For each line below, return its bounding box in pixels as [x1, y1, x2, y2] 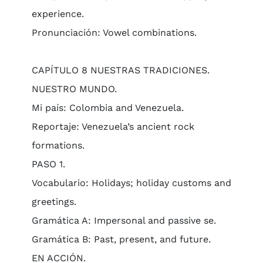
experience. [31, 8, 84, 19]
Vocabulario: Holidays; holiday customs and [31, 177, 231, 188]
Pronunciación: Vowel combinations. [31, 27, 197, 38]
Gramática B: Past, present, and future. [31, 234, 211, 245]
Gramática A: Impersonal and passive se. [31, 215, 216, 226]
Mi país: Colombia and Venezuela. [31, 102, 184, 113]
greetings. [31, 196, 76, 207]
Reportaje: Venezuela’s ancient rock [31, 121, 194, 132]
